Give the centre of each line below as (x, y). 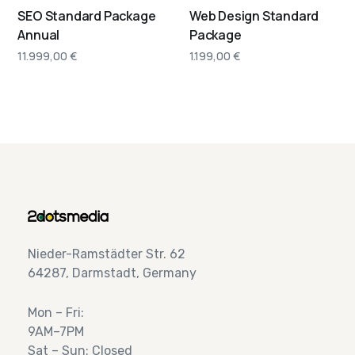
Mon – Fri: (56, 313)
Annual (39, 35)
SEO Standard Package (87, 16)
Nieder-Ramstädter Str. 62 (107, 254)
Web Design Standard (254, 16)
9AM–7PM (56, 332)
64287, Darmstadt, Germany (112, 273)
